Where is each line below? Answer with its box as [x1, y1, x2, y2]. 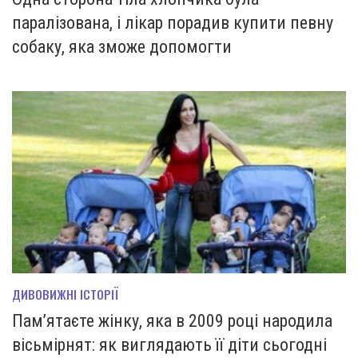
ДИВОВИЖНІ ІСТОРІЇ [12, 285, 118, 304]
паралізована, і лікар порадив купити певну [12, 13, 333, 34]
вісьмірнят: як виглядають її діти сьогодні [12, 335, 327, 356]
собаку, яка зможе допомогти [12, 37, 232, 58]
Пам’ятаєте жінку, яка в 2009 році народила [12, 311, 332, 332]
